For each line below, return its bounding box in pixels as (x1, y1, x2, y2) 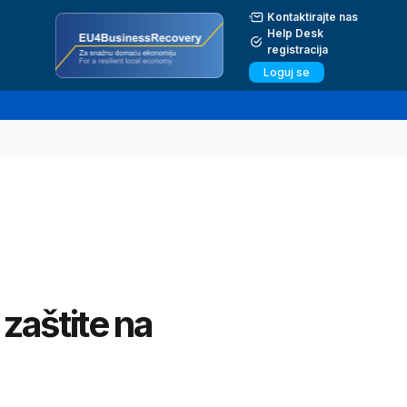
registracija (267, 42, 328, 56)
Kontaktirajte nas (267, 9, 358, 24)
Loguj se (263, 65, 310, 79)
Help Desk (267, 25, 323, 40)
